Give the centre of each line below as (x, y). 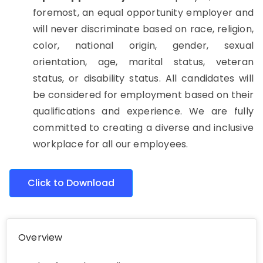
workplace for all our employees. (111, 144)
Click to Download (71, 183)
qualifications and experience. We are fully (143, 111)
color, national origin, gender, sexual (143, 45)
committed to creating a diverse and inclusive (143, 128)
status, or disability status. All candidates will (143, 78)
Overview (41, 237)
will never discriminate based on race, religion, (143, 29)
